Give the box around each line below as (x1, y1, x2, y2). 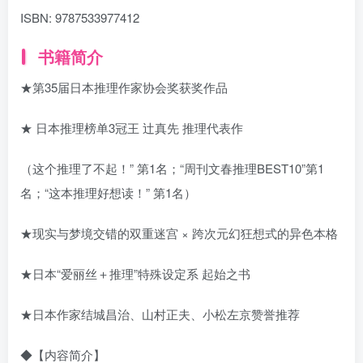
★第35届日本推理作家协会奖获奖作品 (20, 79, 228, 96)
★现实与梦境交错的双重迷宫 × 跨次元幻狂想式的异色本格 (20, 224, 338, 241)
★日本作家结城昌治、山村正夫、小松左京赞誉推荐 (20, 305, 300, 322)
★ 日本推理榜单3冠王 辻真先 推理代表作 (20, 119, 243, 136)
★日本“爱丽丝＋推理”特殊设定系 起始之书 (20, 265, 250, 282)
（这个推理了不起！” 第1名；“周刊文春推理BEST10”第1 (20, 160, 324, 177)
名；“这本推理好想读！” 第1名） (20, 184, 196, 201)
